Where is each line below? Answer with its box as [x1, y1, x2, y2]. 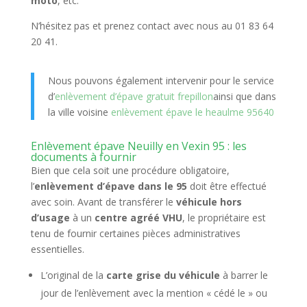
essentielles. [30, 243, 84, 256]
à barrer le [219, 269, 268, 282]
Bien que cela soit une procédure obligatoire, [30, 164, 230, 177]
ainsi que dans [212, 90, 276, 103]
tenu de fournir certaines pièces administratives [30, 227, 241, 240]
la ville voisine [47, 106, 111, 119]
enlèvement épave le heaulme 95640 [110, 106, 274, 119]
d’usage [30, 211, 70, 224]
